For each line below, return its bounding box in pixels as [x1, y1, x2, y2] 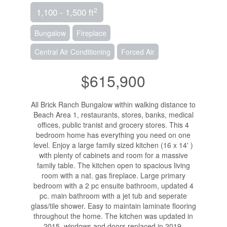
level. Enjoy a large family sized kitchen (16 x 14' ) [33, 140, 194, 150]
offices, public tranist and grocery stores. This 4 [37, 120, 190, 130]
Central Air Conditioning [34, 47, 110, 57]
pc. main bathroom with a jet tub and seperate [40, 191, 187, 201]
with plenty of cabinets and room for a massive [39, 150, 188, 161]
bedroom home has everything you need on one [36, 130, 191, 140]
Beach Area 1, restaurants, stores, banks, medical [33, 109, 194, 120]
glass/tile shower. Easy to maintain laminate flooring [30, 201, 196, 211]
